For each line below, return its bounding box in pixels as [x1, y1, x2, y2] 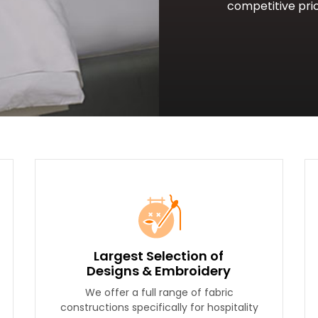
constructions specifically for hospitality [60, 300, 258, 314]
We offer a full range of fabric [84, 285, 234, 300]
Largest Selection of [94, 247, 224, 265]
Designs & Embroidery [87, 262, 231, 280]
